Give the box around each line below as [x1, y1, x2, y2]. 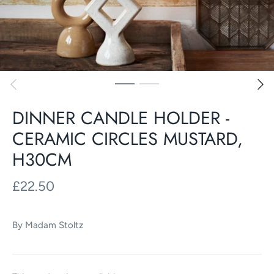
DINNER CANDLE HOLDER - [12, 105, 229, 131]
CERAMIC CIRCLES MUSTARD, [12, 126, 243, 152]
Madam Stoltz [25, 219, 83, 231]
